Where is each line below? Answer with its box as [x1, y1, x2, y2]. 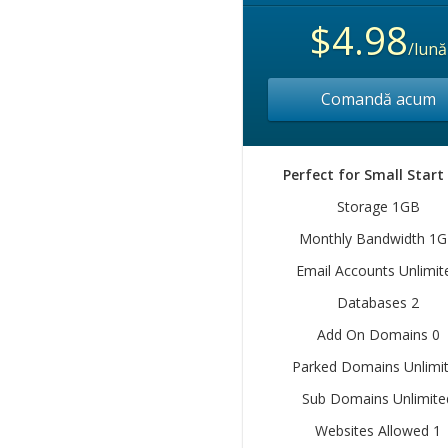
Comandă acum [320, 88, 436, 110]
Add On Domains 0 [316, 325, 440, 344]
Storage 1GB [336, 197, 420, 216]
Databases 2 [337, 293, 419, 312]
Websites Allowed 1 [315, 421, 441, 440]
